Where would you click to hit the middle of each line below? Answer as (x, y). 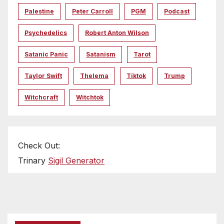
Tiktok (136, 76)
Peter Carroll (92, 11)
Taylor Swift (43, 76)
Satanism (101, 54)
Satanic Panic (46, 54)
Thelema (94, 76)
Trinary (33, 161)
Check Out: (39, 146)
